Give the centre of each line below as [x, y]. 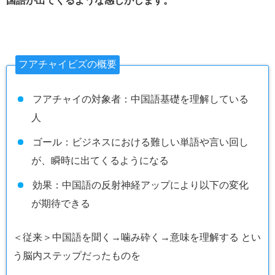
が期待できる [61, 204]
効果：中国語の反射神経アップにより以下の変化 [140, 185]
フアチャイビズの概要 [68, 64]
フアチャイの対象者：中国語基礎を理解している [140, 99]
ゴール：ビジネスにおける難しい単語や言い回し [140, 142]
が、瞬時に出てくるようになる [100, 161]
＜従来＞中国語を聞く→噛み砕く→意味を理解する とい [137, 238]
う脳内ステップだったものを [77, 256]
